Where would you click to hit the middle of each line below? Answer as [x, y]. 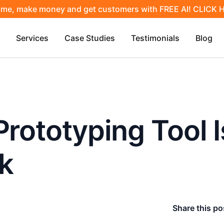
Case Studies [89, 38]
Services [32, 38]
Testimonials [155, 38]
